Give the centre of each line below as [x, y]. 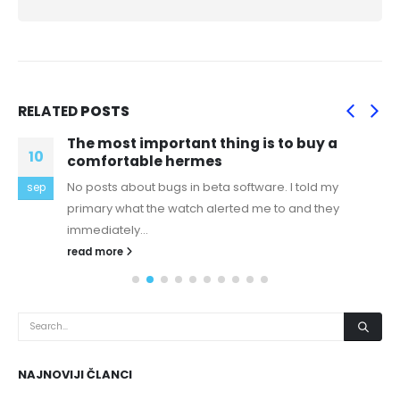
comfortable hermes [145, 162]
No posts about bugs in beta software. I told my [203, 187]
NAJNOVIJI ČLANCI [75, 374]
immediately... [108, 230]
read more [96, 252]
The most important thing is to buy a [202, 144]
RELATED [49, 112]
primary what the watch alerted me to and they [203, 209]
